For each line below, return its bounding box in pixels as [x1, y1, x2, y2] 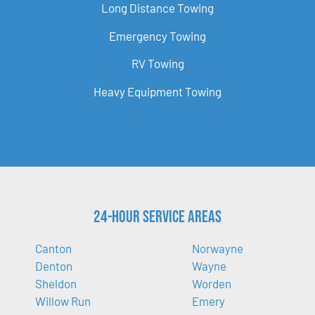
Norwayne [191, 241, 243, 256]
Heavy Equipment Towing [94, 84, 221, 98]
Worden [191, 276, 231, 291]
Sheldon [35, 276, 77, 291]
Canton [35, 241, 72, 256]
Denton [35, 259, 72, 274]
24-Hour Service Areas [94, 207, 221, 228]
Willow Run [35, 294, 91, 309]
